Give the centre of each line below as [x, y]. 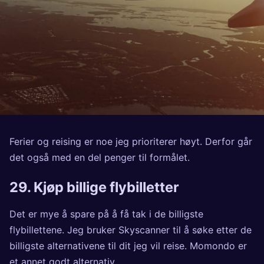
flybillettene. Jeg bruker [64, 230]
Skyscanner [144, 230]
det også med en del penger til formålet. [100, 157]
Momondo [212, 246]
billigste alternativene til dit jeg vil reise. [100, 246]
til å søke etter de [211, 230]
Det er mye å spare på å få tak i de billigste [106, 214]
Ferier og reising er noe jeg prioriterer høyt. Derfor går [131, 141]
